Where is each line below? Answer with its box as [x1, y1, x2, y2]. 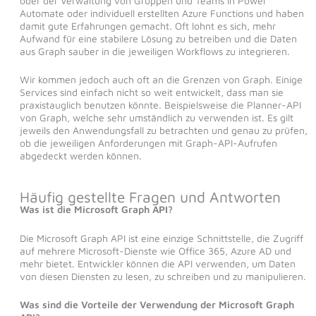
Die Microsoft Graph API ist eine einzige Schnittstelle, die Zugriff [19, 231, 303, 244]
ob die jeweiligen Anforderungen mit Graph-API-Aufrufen [19, 137, 277, 150]
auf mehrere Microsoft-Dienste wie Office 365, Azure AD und [19, 244, 291, 257]
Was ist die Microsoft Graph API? [19, 203, 173, 216]
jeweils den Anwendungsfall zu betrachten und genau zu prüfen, [19, 124, 308, 137]
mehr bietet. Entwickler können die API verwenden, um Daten [19, 257, 296, 269]
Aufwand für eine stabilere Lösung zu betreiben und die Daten [19, 32, 297, 44]
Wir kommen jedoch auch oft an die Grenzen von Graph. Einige [19, 73, 303, 86]
